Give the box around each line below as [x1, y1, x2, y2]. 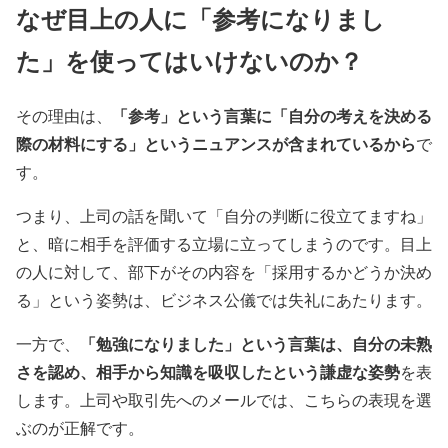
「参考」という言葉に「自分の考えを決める [112, 103, 432, 127]
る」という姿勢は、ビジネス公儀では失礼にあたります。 [16, 288, 432, 310]
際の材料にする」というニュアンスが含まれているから [16, 131, 416, 155]
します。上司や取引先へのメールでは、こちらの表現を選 [16, 388, 432, 410]
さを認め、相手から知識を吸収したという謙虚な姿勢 [16, 359, 400, 383]
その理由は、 [16, 104, 112, 126]
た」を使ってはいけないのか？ [16, 42, 363, 78]
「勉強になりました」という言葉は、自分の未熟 [80, 331, 432, 355]
